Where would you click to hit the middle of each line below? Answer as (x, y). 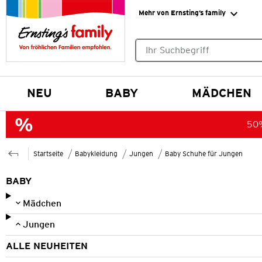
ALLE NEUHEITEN (47, 246)
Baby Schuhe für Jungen (204, 153)
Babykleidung (96, 153)
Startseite (48, 153)
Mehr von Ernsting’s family (182, 13)
